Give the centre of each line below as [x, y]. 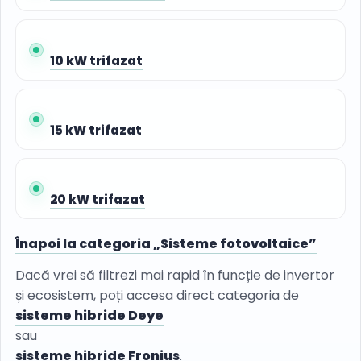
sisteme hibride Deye [89, 316]
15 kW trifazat [96, 131]
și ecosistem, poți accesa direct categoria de [157, 296]
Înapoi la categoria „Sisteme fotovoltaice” [166, 244]
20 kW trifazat [98, 200]
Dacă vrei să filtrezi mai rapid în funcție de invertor [175, 276]
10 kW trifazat [96, 61]
